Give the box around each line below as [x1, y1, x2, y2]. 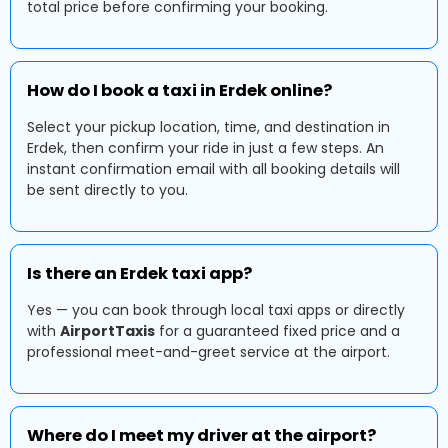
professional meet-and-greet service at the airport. [27, 342, 390, 362]
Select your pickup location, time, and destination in [27, 117, 390, 137]
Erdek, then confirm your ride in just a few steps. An [27, 138, 384, 158]
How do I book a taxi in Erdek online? [27, 79, 332, 102]
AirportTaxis [60, 321, 155, 341]
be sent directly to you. [27, 180, 188, 200]
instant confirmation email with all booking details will [27, 159, 400, 179]
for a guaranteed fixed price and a [155, 321, 400, 341]
